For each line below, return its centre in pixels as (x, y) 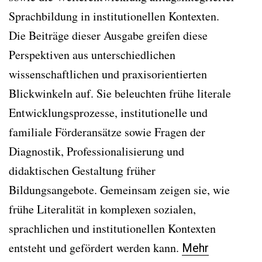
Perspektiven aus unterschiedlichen (92, 54)
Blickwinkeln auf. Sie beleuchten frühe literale (120, 93)
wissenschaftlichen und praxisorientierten (108, 74)
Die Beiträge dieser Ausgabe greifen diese (108, 35)
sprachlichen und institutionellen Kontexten (112, 228)
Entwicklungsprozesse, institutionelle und (108, 112)
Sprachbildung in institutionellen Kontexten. (116, 16)
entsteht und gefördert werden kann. (95, 247)
